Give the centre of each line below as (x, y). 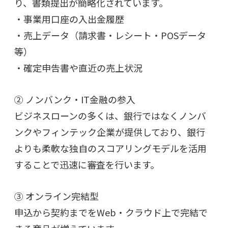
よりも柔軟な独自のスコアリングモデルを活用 (110, 148)
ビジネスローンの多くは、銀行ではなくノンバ (110, 115)
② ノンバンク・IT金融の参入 (75, 99)
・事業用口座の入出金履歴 (69, 19)
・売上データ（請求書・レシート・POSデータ (110, 35)
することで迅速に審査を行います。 (87, 164)
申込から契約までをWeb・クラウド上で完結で (111, 212)
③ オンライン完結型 (56, 196)
